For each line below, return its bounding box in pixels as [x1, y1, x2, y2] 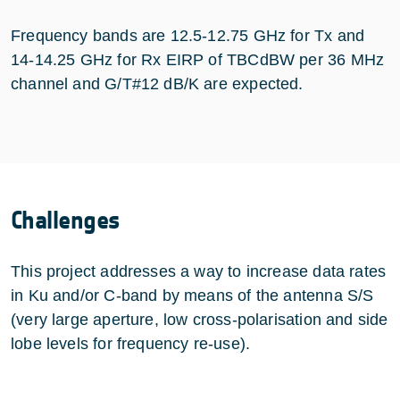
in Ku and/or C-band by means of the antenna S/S [11, 286, 374, 304]
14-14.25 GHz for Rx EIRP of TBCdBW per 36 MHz [11, 50, 385, 69]
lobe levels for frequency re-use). [11, 334, 251, 353]
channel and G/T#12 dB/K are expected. [11, 74, 304, 93]
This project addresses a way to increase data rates [11, 262, 387, 280]
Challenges [11, 204, 121, 236]
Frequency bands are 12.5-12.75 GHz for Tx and [11, 26, 365, 45]
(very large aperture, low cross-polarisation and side [11, 310, 388, 329]
